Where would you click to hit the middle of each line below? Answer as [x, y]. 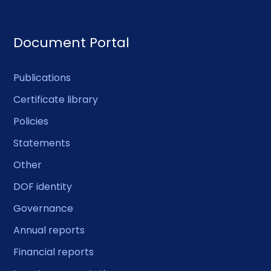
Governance [44, 208]
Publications [42, 77]
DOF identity [43, 186]
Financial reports [54, 252]
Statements [42, 143]
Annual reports [49, 230]
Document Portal [72, 42]
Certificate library [56, 99]
